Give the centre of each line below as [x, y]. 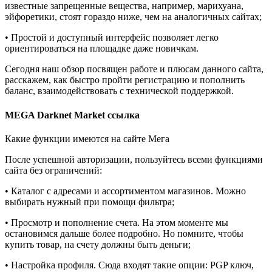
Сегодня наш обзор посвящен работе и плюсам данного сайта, [134, 69]
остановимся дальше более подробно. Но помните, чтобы [124, 233]
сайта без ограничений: [53, 170]
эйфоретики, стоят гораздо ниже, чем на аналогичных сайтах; [133, 17]
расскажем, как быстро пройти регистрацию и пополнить [125, 80]
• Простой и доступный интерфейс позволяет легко [112, 38]
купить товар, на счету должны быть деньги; [98, 244]
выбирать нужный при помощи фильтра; [90, 202]
